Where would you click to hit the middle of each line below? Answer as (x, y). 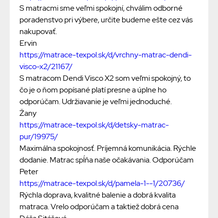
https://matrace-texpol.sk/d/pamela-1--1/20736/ (102, 183)
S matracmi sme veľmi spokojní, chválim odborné (101, 8)
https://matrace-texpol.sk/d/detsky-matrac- (94, 125)
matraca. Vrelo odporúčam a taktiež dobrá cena (99, 207)
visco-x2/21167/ (46, 67)
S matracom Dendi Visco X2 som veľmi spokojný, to (105, 78)
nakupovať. (38, 32)
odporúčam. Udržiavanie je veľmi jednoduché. (96, 102)
